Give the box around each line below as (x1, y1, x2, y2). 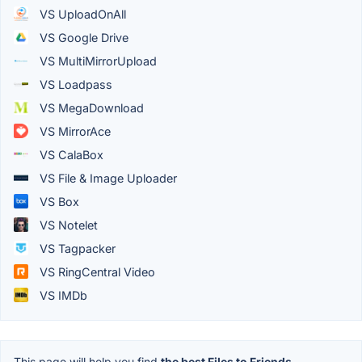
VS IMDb (36, 288, 87, 302)
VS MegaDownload (36, 100, 144, 115)
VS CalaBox (36, 147, 103, 162)
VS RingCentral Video (36, 264, 155, 279)
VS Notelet (36, 217, 98, 232)
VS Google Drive (36, 30, 128, 44)
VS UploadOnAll (36, 6, 126, 21)
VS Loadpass (36, 77, 112, 91)
